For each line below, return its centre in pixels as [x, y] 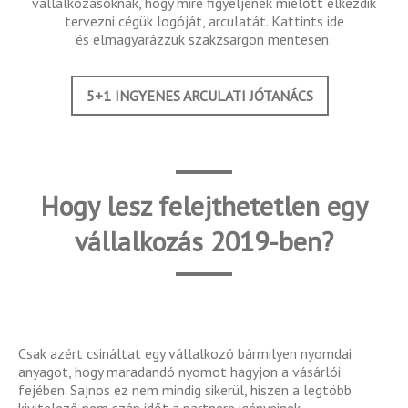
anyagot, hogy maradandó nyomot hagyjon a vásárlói [179, 371]
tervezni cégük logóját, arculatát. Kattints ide [204, 20]
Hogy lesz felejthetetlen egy [204, 205]
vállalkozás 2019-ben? [204, 240]
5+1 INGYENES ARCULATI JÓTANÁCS [199, 95]
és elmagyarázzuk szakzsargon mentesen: [204, 39]
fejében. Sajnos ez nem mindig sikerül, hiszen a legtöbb [185, 389]
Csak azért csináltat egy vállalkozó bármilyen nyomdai [185, 353]
